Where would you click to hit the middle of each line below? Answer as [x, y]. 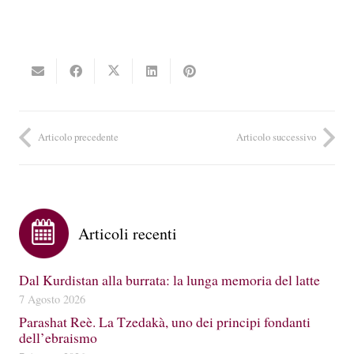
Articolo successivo [276, 137]
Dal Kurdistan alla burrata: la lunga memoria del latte [169, 279]
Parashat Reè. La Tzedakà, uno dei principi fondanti [165, 321]
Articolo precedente [78, 137]
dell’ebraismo [58, 337]
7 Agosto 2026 [52, 299]
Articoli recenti [128, 233]
